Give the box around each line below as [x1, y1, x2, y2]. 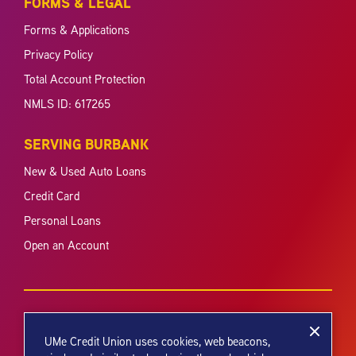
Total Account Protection [24, 71, 145, 87]
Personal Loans [24, 212, 101, 228]
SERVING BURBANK [24, 133, 149, 154]
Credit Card [24, 188, 80, 203]
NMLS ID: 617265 [24, 95, 110, 111]
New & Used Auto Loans [24, 163, 146, 179]
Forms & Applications [24, 21, 130, 37]
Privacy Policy [24, 46, 93, 62]
